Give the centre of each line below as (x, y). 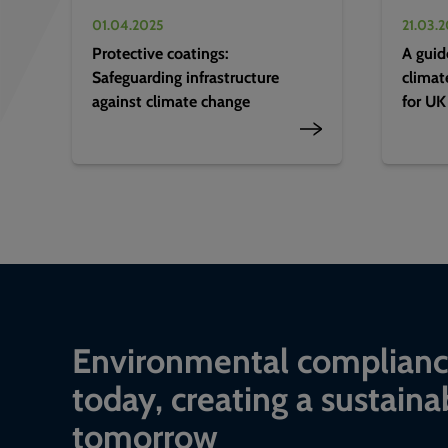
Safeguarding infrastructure (185, 77)
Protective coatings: (160, 53)
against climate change (171, 101)
